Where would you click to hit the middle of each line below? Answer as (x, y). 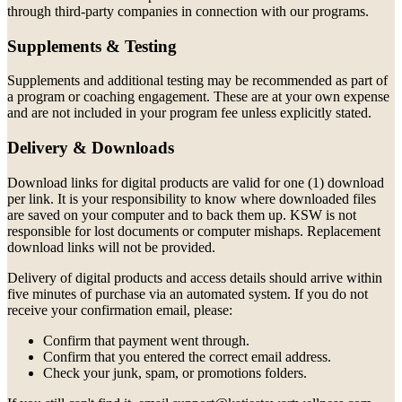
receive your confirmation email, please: (120, 310)
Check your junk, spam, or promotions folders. (175, 372)
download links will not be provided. (111, 247)
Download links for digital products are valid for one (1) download (196, 182)
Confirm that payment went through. (146, 340)
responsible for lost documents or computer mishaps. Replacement (194, 231)
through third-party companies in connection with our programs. (188, 11)
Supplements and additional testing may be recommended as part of (197, 81)
